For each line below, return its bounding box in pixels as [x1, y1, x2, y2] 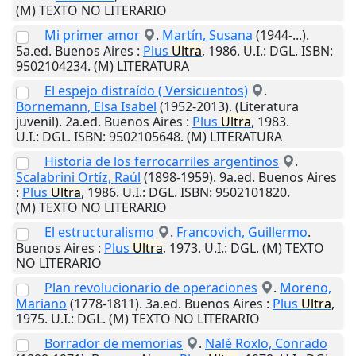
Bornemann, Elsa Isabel [16, 98, 157, 116]
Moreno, [280, 279, 331, 297]
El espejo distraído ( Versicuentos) [44, 82, 248, 100]
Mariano [16, 295, 67, 313]
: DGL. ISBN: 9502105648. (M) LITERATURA [36, 128, 282, 146]
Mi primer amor [44, 26, 140, 44]
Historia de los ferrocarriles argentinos [44, 153, 279, 171]
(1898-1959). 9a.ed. [141, 168, 258, 187]
